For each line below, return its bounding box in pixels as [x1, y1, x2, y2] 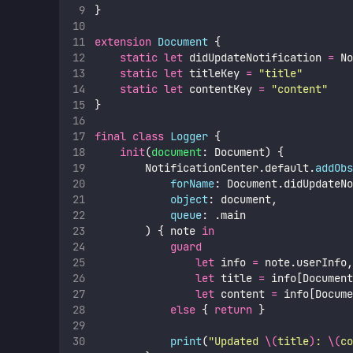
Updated [214, 334, 265, 349]
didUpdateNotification [182, 50, 328, 65]
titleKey [182, 66, 246, 81]
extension [94, 35, 151, 50]
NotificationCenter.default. [94, 161, 315, 176]
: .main [201, 208, 246, 223]
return [214, 303, 252, 318]
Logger [169, 129, 208, 144]
